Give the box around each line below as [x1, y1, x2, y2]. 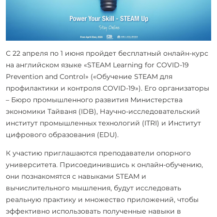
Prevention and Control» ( [6, 72, 93, 81]
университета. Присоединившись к [6, 160, 137, 169]
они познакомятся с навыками [6, 171, 116, 181]
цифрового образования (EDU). [6, 130, 119, 139]
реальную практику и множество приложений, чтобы [6, 195, 199, 204]
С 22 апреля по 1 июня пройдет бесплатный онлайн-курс [6, 48, 208, 58]
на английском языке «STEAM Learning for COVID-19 [6, 60, 189, 69]
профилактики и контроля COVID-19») [6, 83, 141, 93]
